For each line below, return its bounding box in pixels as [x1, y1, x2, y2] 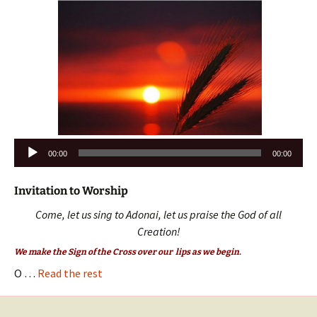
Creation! [137, 224, 180, 238]
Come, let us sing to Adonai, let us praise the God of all [35, 207, 282, 221]
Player [13, 156, 45, 171]
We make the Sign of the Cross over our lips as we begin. [14, 246, 241, 257]
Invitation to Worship [14, 183, 128, 197]
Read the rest [38, 265, 103, 280]
